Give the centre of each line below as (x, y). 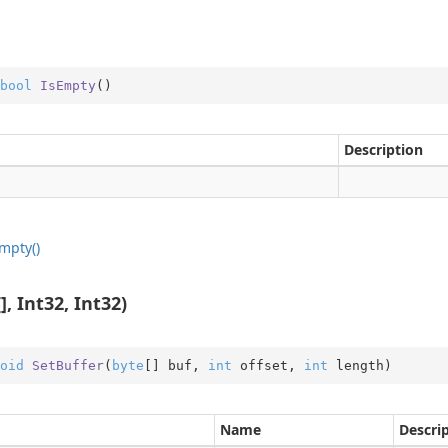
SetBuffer (67, 365)
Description (383, 149)
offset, (267, 365)
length (355, 365)
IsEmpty (67, 85)
